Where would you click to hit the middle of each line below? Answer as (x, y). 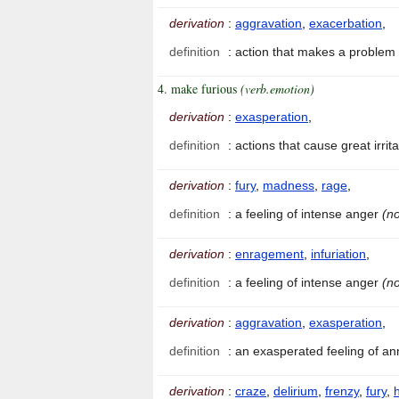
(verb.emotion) (277, 89)
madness (289, 186)
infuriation (338, 254)
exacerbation (346, 24)
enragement (269, 254)
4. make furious (199, 89)
